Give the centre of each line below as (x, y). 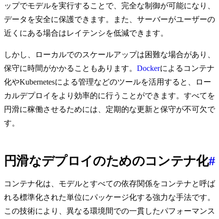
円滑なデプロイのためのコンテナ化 (106, 161)
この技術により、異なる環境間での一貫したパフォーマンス (109, 211)
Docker (148, 68)
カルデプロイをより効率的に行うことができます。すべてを (109, 96)
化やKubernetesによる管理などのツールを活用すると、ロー (108, 82)
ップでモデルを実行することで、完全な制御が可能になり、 (109, 6)
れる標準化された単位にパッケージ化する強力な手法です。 (109, 197)
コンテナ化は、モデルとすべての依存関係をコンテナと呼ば (109, 184)
